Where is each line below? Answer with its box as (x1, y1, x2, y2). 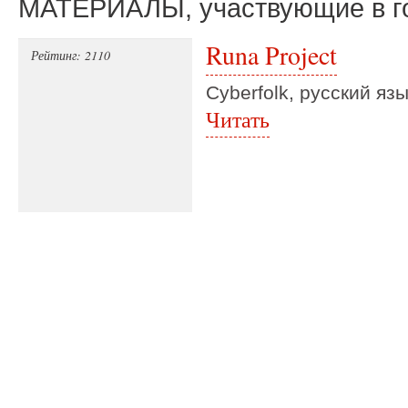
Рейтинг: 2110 (31, 46, 110, 64)
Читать (206, 104, 270, 134)
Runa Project (206, 38, 337, 72)
